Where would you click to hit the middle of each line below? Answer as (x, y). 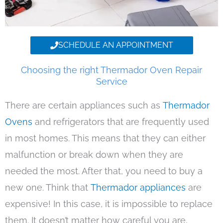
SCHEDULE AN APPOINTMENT (115, 45)
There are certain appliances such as (84, 106)
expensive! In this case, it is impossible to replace (109, 204)
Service (111, 82)
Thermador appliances (138, 188)
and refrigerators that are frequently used (122, 122)
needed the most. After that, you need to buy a (104, 171)
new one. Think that (47, 188)
